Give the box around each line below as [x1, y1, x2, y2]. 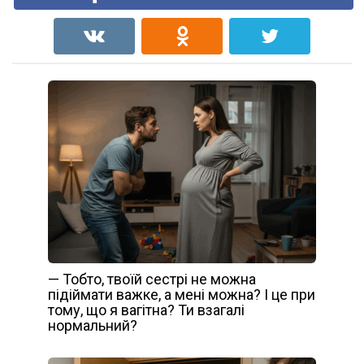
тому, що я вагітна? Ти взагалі [48, 301, 245, 319]
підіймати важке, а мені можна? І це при [48, 286, 315, 304]
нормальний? [48, 317, 137, 335]
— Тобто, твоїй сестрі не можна [48, 271, 256, 288]
